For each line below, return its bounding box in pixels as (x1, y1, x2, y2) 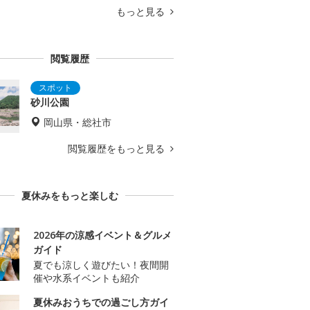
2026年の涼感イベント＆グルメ (33, 228, 172, 242)
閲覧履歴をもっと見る (68, 142, 167, 156)
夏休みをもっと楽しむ (21, 189, 118, 203)
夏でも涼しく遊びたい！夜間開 (33, 258, 169, 272)
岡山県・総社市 (44, 116, 111, 129)
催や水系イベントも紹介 (33, 271, 140, 285)
